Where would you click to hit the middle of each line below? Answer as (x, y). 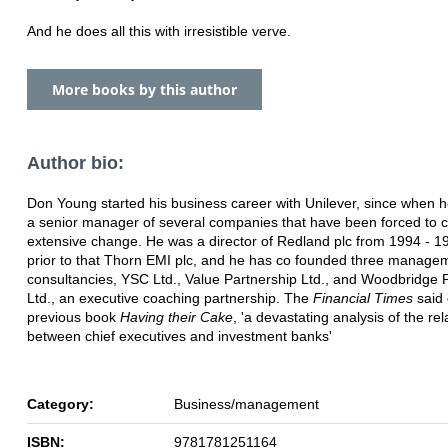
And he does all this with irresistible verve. (159, 30)
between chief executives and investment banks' (179, 335)
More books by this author (144, 89)
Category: (60, 403)
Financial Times (363, 297)
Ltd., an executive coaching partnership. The (170, 297)
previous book (73, 316)
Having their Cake (176, 316)
